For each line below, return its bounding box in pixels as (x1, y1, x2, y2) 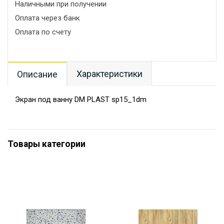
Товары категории (7, 139, 85, 149)
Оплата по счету (15, 27, 71, 36)
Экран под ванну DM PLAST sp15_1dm (15, 95, 146, 104)
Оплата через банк (15, 13, 80, 22)
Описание (17, 69, 57, 79)
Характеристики (76, 68, 142, 79)
